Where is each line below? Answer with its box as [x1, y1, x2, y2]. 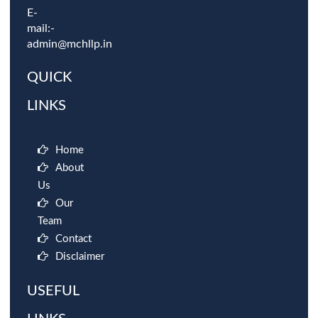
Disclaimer [55, 251, 104, 262]
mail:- [27, 23, 55, 34]
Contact [55, 234, 92, 244]
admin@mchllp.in [27, 38, 112, 50]
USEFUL [27, 284, 79, 298]
